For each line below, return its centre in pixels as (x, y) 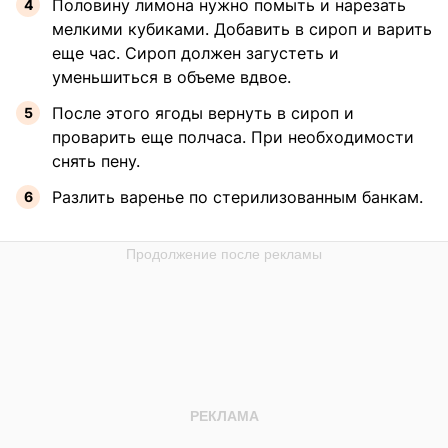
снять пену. (96, 160)
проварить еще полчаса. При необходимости (233, 136)
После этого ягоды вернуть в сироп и (203, 112)
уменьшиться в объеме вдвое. (171, 76)
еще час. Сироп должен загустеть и (195, 52)
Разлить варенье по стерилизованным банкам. (237, 196)
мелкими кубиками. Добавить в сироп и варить (242, 28)
